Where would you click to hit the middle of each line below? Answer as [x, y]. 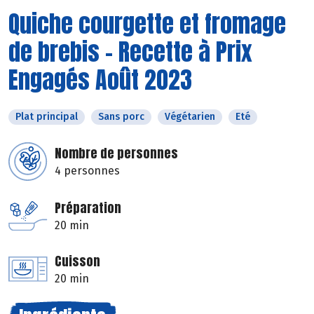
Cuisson [77, 261]
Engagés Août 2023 [100, 79]
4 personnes [87, 170]
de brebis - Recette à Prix [130, 51]
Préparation [88, 207]
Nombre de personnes [116, 153]
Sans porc [121, 116]
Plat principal [47, 116]
